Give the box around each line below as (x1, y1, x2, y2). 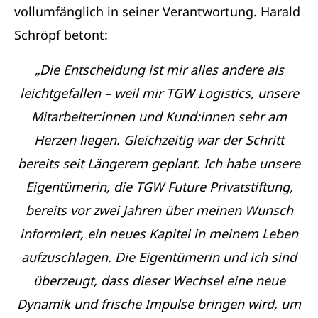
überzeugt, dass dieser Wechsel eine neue (33, 271, 285, 289)
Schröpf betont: (14, 26, 108, 43)
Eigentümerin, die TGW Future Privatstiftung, (25, 177, 293, 195)
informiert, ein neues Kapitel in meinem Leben (20, 224, 298, 242)
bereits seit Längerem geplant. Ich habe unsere (18, 154, 300, 172)
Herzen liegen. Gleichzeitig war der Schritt (34, 131, 284, 148)
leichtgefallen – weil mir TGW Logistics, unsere (19, 84, 299, 102)
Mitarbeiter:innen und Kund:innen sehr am (31, 107, 287, 125)
